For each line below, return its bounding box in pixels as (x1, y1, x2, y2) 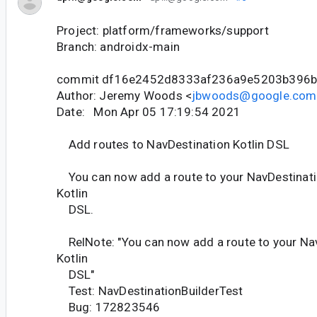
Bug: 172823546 (57, 299, 161, 314)
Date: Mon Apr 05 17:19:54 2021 (57, 104, 241, 119)
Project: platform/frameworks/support (57, 23, 269, 38)
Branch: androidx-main (57, 39, 180, 54)
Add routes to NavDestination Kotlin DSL (57, 137, 289, 151)
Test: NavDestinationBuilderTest (57, 283, 243, 298)
